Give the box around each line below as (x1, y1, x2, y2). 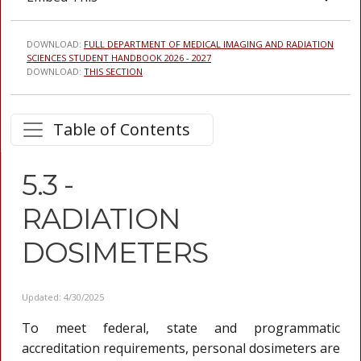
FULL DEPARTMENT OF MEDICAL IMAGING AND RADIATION (84, 38, 334, 50)
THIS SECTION (84, 65, 143, 77)
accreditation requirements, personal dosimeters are (22, 339, 340, 357)
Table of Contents (53, 118, 190, 140)
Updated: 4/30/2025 (22, 291, 104, 303)
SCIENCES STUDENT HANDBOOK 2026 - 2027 (27, 52, 211, 64)
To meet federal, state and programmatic (22, 319, 340, 337)
